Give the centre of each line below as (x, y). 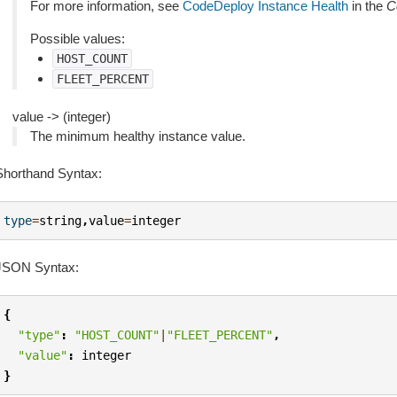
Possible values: (77, 39)
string (61, 220)
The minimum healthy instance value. (137, 136)
